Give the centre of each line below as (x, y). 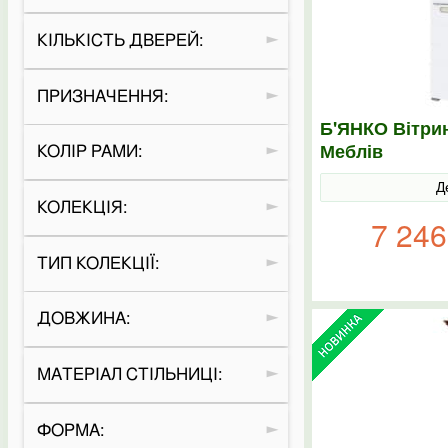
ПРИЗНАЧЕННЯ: (102, 96)
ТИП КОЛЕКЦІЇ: (97, 263)
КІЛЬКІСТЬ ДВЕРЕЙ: (119, 41)
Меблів (351, 151)
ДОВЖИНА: (83, 319)
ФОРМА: (70, 430)
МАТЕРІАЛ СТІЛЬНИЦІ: (129, 375)
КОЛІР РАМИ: (89, 152)
